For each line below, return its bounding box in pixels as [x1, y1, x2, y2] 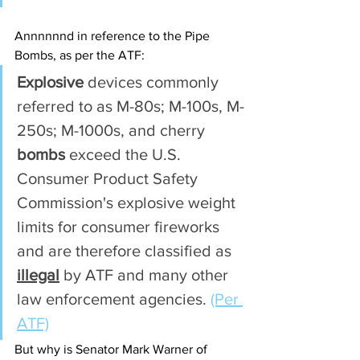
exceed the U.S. [65, 145, 185, 163]
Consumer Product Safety [17, 170, 202, 187]
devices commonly [84, 73, 223, 91]
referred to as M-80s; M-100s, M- [17, 97, 244, 115]
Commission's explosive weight [17, 194, 239, 211]
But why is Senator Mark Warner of [14, 342, 211, 356]
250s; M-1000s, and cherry [17, 121, 209, 139]
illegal [17, 266, 59, 284]
